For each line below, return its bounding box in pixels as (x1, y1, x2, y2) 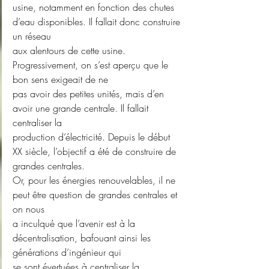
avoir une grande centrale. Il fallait (13, 101, 151, 115)
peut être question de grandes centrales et (13, 188, 180, 202)
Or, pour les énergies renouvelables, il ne (13, 174, 178, 187)
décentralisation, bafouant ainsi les (13, 231, 154, 245)
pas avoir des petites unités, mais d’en (13, 87, 167, 101)
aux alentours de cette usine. (13, 44, 128, 58)
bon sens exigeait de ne (13, 73, 108, 86)
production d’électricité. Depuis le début (13, 130, 173, 144)
